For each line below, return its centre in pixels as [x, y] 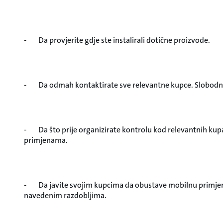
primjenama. [46, 140]
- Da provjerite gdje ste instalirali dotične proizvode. [117, 40]
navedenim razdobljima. [65, 195]
